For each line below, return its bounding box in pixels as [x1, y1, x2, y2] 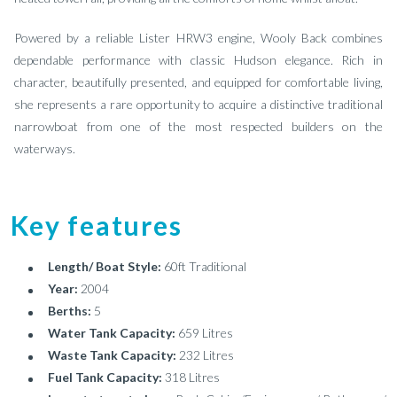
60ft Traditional [164, 259, 246, 274]
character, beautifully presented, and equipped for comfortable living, [14, 74, 383, 90]
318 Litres [165, 370, 220, 385]
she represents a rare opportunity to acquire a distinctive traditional [14, 97, 383, 112]
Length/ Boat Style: [48, 259, 164, 274]
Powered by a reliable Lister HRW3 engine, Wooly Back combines [14, 30, 383, 45]
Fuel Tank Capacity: [48, 370, 165, 385]
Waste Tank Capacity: [48, 347, 179, 362]
